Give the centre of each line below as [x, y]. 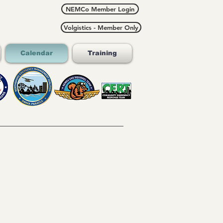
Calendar [37, 53]
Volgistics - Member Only [101, 27]
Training [102, 53]
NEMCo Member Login [100, 9]
